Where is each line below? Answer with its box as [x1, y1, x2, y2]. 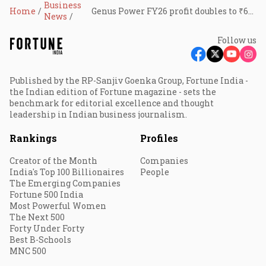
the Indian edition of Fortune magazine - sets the [9, 86, 216, 97]
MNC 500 [9, 245, 46, 256]
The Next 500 [9, 211, 65, 223]
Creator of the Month [9, 155, 97, 166]
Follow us [217, 34, 256, 46]
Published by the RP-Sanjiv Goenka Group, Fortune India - [9, 75, 248, 86]
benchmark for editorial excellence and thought [9, 97, 214, 109]
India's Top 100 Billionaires [9, 166, 124, 178]
